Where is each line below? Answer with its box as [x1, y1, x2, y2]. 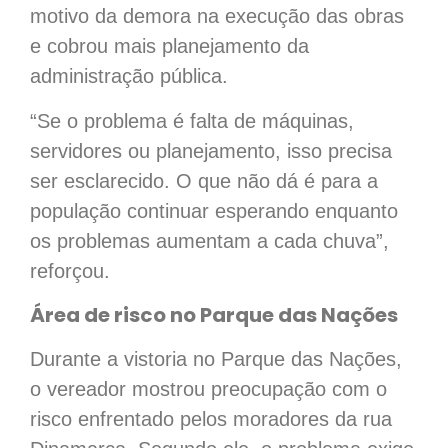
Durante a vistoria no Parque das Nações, [30, 348, 402, 371]
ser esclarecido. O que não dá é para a [30, 169, 378, 192]
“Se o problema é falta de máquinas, [30, 109, 354, 132]
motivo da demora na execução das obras [30, 5, 404, 28]
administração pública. [30, 65, 228, 88]
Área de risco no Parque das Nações [30, 301, 398, 330]
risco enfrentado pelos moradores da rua [30, 408, 392, 431]
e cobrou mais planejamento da [30, 35, 309, 58]
